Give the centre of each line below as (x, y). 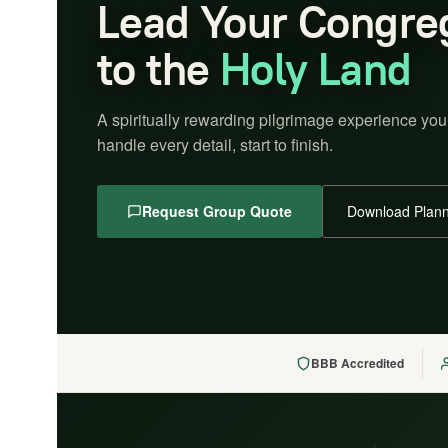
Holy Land (315, 69)
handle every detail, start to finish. (215, 144)
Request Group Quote (217, 211)
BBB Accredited (357, 363)
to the (158, 69)
